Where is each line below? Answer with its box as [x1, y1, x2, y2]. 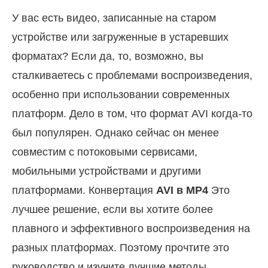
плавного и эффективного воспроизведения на [12, 222, 250, 234]
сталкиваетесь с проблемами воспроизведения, [12, 69, 252, 81]
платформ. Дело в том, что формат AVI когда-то [12, 107, 252, 120]
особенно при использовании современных [12, 88, 230, 100]
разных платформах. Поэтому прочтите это [12, 241, 229, 254]
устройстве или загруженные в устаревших [12, 31, 229, 43]
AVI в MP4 [156, 184, 208, 196]
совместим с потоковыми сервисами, [12, 145, 197, 158]
